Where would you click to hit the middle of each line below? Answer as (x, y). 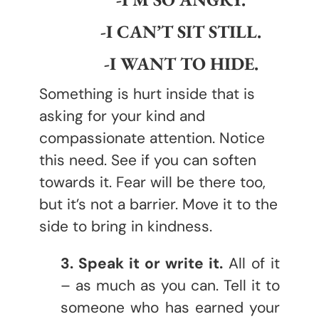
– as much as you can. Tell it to (170, 286)
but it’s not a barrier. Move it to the (158, 204)
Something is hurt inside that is (147, 94)
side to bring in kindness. (126, 226)
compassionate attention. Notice (152, 138)
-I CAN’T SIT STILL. (181, 31)
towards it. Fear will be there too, (152, 182)
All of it (251, 263)
